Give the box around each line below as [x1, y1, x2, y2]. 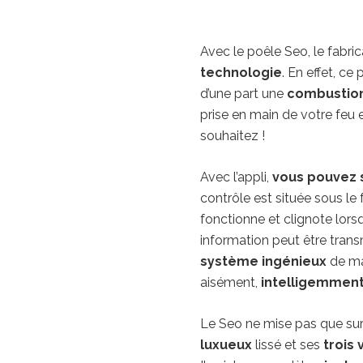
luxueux [199, 337, 252, 353]
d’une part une [199, 86, 287, 102]
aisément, [199, 275, 258, 291]
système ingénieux [199, 254, 330, 270]
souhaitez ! [199, 128, 265, 144]
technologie [199, 65, 282, 81]
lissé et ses [251, 337, 323, 353]
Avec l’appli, [199, 169, 269, 186]
